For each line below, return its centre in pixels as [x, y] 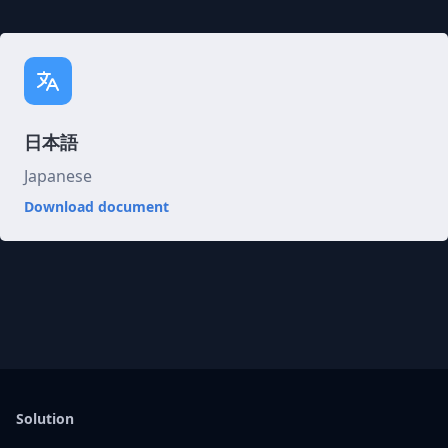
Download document [96, 206]
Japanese [58, 176]
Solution [45, 418]
